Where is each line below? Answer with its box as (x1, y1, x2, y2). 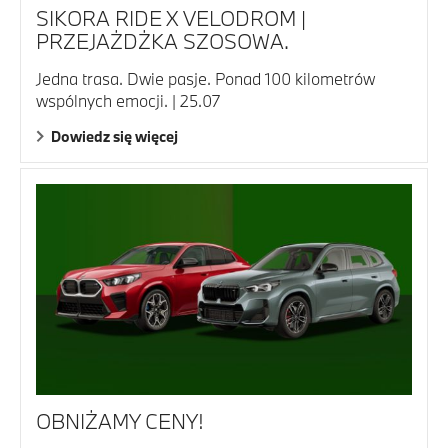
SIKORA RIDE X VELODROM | (36, 3, 306, 32)
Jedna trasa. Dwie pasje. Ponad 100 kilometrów (36, 67, 375, 89)
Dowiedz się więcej (51, 126, 178, 146)
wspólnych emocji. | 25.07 (36, 89, 220, 111)
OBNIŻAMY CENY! (36, 407, 203, 436)
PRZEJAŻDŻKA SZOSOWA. (36, 26, 289, 55)
